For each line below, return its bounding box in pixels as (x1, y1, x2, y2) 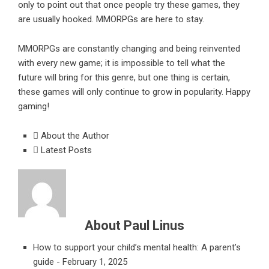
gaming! (18, 101, 49, 112)
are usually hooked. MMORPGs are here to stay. (18, 14, 204, 25)
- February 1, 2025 (56, 256, 127, 268)
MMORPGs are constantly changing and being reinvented (18, 43, 240, 55)
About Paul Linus (85, 218, 184, 234)
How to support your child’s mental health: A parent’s (33, 242, 241, 253)
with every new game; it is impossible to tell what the (18, 58, 225, 69)
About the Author (38, 130, 109, 142)
